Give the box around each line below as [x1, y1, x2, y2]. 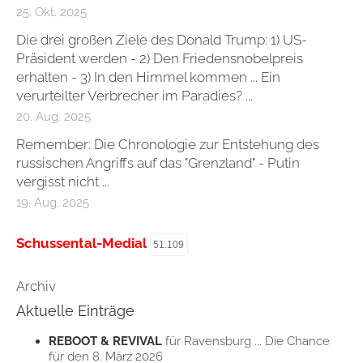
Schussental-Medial [16, 235, 150, 252]
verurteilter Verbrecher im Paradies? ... [16, 87, 253, 104]
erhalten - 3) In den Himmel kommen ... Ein [16, 68, 280, 85]
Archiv [16, 278, 59, 295]
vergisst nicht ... [16, 173, 109, 190]
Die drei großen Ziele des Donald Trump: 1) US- [16, 31, 307, 48]
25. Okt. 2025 [16, 4, 87, 19]
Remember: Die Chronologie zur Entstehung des [16, 135, 319, 152]
